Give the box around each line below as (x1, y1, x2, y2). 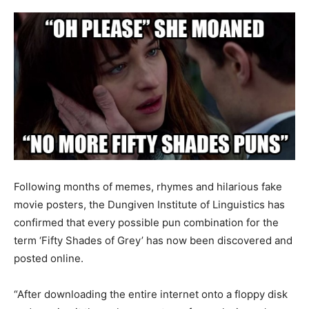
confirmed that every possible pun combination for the (14, 216, 279, 230)
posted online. (14, 252, 83, 266)
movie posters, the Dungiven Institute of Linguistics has (14, 198, 285, 212)
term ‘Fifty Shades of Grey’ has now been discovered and (14, 234, 292, 248)
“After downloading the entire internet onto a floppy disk (14, 288, 288, 301)
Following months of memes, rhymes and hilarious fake (14, 180, 282, 194)
